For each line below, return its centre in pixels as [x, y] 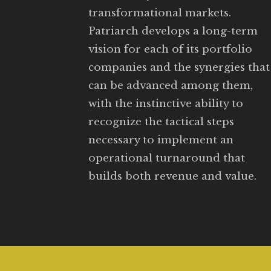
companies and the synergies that [179, 67]
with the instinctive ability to [166, 103]
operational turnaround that [167, 158]
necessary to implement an [161, 140]
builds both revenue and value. [172, 176]
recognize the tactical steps [161, 122]
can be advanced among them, [171, 85]
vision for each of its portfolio [170, 49]
